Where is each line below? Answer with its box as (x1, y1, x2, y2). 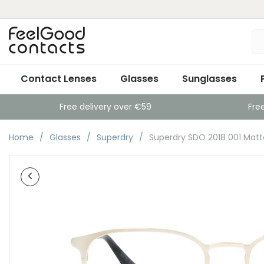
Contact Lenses (21, 72, 97, 85)
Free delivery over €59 (60, 101, 152, 113)
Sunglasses (182, 72, 237, 85)
